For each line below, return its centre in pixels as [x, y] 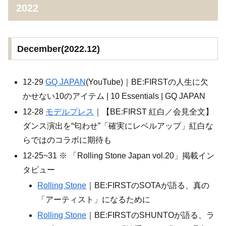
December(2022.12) [58, 49]
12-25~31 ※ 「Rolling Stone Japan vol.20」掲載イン [119, 155]
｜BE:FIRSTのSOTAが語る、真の [148, 186]
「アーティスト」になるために [94, 200]
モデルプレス [70, 111]
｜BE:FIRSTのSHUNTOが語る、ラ [151, 215]
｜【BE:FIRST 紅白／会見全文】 [154, 111]
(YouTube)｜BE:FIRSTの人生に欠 [147, 82]
